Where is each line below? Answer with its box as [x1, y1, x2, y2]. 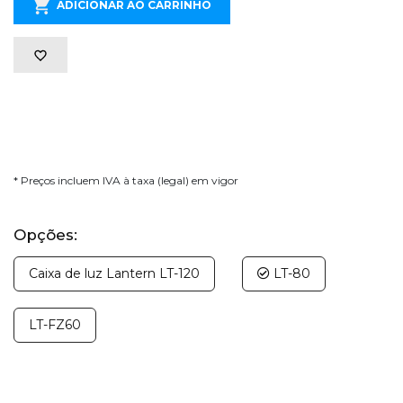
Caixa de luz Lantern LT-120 [29, 264, 200, 282]
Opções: [13, 225, 77, 244]
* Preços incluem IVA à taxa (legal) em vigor [13, 173, 238, 187]
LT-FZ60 [29, 316, 81, 333]
